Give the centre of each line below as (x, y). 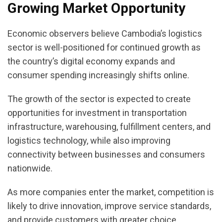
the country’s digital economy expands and (91, 61)
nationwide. (30, 168)
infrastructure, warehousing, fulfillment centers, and (109, 127)
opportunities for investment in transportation (97, 113)
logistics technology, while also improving (89, 141)
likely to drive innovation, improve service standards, (109, 206)
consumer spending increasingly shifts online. (98, 75)
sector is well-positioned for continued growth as (104, 48)
